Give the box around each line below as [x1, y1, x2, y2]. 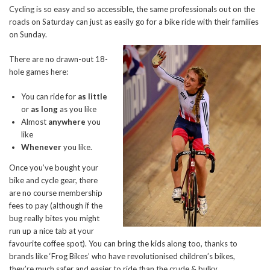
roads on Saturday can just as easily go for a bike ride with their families [9, 17, 259, 27]
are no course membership [9, 188, 102, 198]
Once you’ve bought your [9, 163, 98, 172]
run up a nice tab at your [9, 226, 94, 236]
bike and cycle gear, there [9, 175, 98, 185]
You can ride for [21, 92, 78, 101]
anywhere [48, 117, 86, 127]
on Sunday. [9, 30, 47, 39]
